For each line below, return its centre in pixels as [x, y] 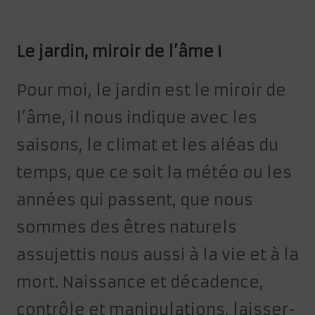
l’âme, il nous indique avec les [137, 118]
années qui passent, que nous [135, 200]
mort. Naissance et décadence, [140, 283]
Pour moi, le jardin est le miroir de [152, 91]
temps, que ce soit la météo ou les [154, 173]
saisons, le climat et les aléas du [148, 146]
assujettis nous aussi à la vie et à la [158, 255]
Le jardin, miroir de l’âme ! [119, 52]
